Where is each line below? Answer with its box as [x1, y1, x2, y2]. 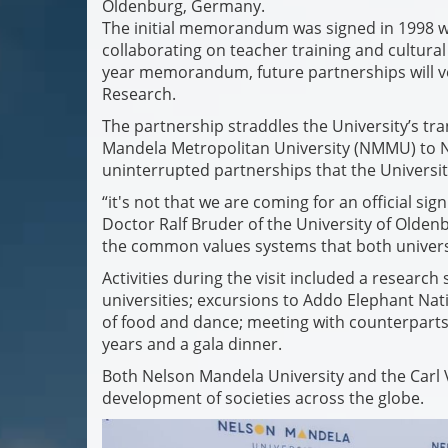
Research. [102, 83, 184, 105]
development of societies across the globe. [102, 387, 428, 409]
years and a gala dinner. [102, 333, 282, 355]
